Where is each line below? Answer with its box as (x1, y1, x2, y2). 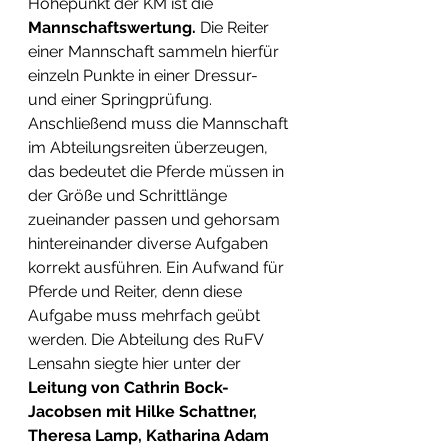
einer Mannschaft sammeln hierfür (28, 41, 283, 61)
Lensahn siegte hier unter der (28, 353, 245, 373)
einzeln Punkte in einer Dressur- (28, 65, 262, 85)
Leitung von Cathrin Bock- (28, 377, 229, 397)
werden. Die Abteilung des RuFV (28, 329, 267, 349)
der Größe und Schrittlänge (28, 185, 231, 205)
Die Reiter (196, 17, 273, 37)
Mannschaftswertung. (28, 17, 196, 37)
